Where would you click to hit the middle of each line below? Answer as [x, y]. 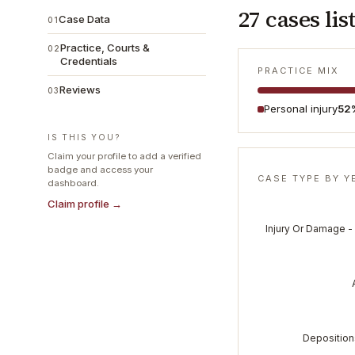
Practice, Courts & [105, 48]
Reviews [80, 90]
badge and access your [100, 170]
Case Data [84, 19]
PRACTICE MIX [298, 71]
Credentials [89, 61]
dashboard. [73, 183]
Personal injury [301, 109]
